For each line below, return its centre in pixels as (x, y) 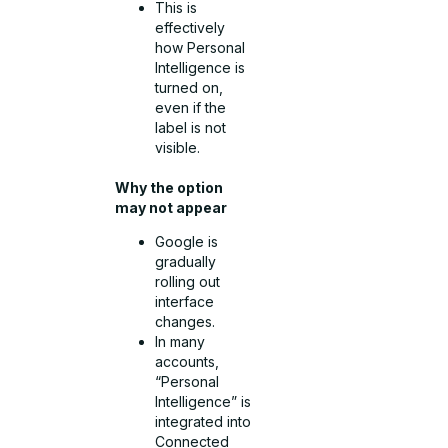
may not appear (171, 207)
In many (180, 342)
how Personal (200, 47)
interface (185, 302)
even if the (191, 107)
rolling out (188, 282)
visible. (178, 147)
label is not (191, 127)
